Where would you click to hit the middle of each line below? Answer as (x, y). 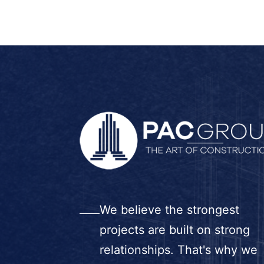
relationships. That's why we (178, 250)
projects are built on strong (174, 230)
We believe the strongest (169, 210)
